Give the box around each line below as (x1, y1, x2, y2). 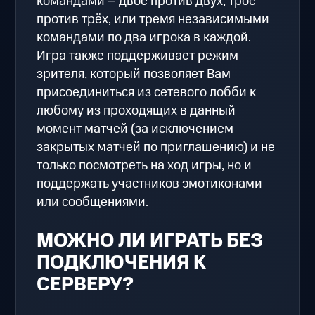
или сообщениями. (37, 193, 149, 212)
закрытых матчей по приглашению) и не (37, 138, 276, 157)
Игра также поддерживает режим (37, 46, 239, 66)
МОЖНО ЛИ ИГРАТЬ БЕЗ (37, 228, 264, 255)
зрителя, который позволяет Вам (37, 65, 231, 84)
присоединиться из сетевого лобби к (37, 83, 257, 103)
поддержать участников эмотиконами (37, 174, 263, 194)
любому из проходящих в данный (37, 101, 236, 121)
